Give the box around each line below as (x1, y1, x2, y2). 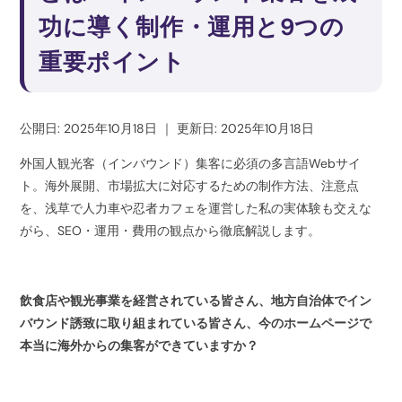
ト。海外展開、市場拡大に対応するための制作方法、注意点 (20, 178, 360, 195)
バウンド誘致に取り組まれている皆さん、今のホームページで (20, 315, 372, 332)
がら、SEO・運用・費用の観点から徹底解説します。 (20, 223, 321, 240)
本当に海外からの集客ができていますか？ (20, 337, 259, 354)
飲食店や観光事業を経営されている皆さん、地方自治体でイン (20, 293, 372, 310)
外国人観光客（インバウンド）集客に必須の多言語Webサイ (20, 155, 362, 172)
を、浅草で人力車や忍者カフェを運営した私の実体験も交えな (20, 200, 372, 217)
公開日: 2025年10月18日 (20, 120, 158, 137)
